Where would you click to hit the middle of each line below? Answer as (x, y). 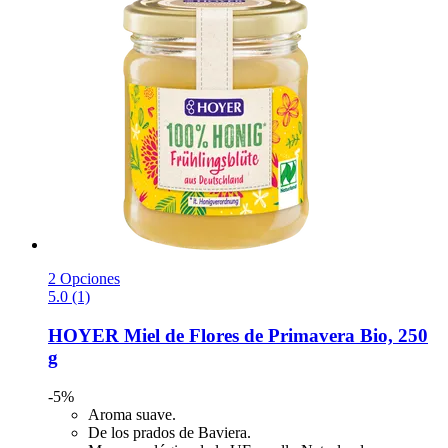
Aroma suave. (132, 414)
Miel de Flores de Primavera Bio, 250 (273, 335)
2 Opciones (84, 279)
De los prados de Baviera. (169, 432)
